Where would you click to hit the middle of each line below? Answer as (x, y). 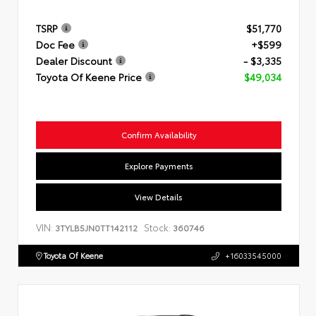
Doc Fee (55, 44)
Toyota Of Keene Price (89, 77)
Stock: (157, 227)
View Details (159, 196)
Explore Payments (159, 165)
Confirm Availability (159, 134)
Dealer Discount (74, 60)
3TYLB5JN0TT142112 (96, 227)
